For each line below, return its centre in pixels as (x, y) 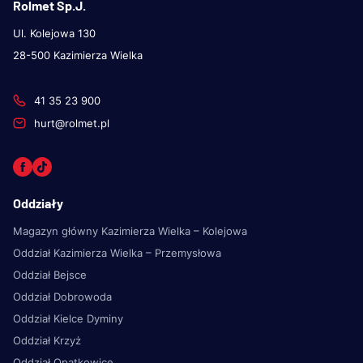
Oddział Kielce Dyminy (68, 318)
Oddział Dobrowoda (62, 296)
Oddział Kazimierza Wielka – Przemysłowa (117, 252)
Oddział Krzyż (47, 340)
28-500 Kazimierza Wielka (78, 55)
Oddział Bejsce (50, 274)
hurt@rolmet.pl (72, 123)
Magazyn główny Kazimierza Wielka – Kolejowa (130, 231)
